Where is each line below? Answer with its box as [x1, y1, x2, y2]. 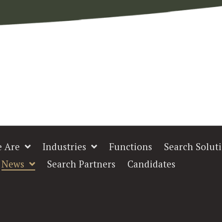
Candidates [127, 157, 175, 170]
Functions [109, 140, 153, 153]
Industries [43, 140, 87, 153]
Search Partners [47, 157, 115, 170]
